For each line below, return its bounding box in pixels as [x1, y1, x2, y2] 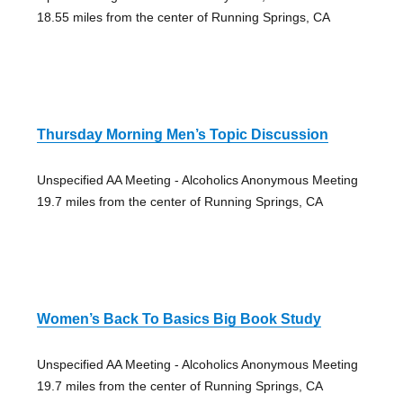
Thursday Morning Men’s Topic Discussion [36, 126, 328, 142]
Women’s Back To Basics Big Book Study [36, 310, 321, 327]
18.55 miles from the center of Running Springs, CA [36, 9, 330, 24]
